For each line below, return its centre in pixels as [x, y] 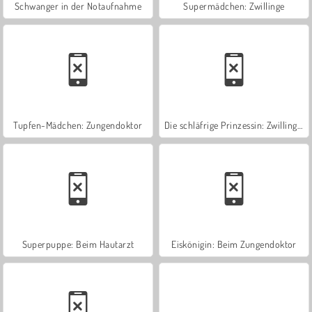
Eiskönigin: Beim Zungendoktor [234, 244]
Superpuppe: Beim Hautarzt [78, 244]
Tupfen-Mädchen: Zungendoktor [78, 125]
